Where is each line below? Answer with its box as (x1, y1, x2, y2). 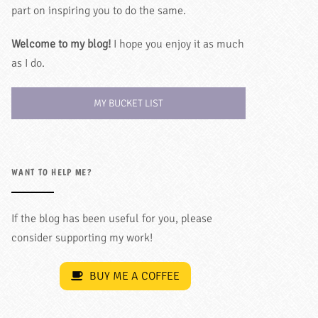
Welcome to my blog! (11, 36, 111, 51)
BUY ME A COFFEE (86, 268, 180, 283)
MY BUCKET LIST (94, 97, 163, 109)
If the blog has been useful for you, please (11, 211, 212, 226)
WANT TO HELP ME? (11, 166, 92, 177)
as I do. (11, 55, 45, 70)
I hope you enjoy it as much (111, 36, 244, 51)
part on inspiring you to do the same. (11, 3, 186, 18)
